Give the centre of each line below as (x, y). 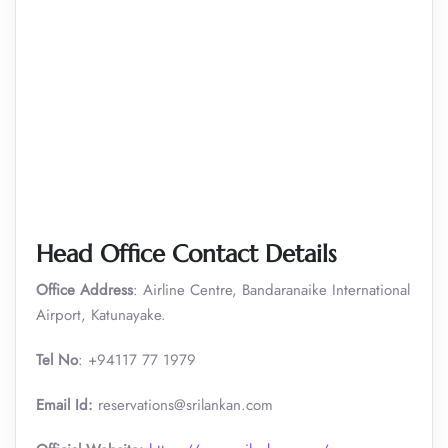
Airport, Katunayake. (101, 315)
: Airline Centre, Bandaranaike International (271, 290)
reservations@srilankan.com (185, 405)
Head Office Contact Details (186, 254)
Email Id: (67, 405)
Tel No (57, 360)
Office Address (84, 290)
